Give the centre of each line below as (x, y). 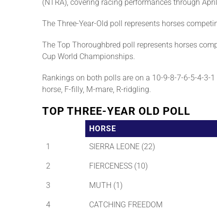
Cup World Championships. (89, 57)
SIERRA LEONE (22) (122, 147)
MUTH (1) (106, 186)
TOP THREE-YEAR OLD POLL (116, 111)
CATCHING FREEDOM (126, 205)
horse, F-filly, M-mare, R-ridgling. (97, 90)
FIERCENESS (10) (118, 166)
